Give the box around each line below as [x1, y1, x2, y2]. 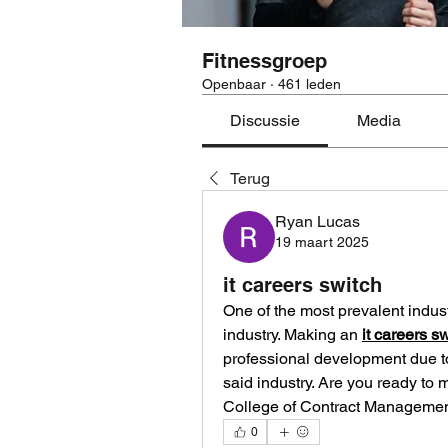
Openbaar [202, 75, 266, 92]
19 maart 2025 [275, 233, 369, 250]
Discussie [230, 110, 301, 130]
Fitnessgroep [202, 48, 327, 73]
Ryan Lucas [275, 211, 360, 231]
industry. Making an [223, 324, 362, 344]
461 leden [278, 75, 341, 92]
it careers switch [223, 272, 382, 297]
